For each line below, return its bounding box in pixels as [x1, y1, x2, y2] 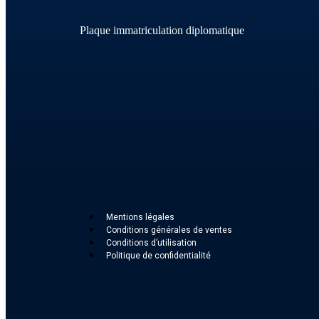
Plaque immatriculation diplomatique [80, 24, 244, 36]
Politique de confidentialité [106, 250, 211, 261]
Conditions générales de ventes [106, 224, 232, 235]
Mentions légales [106, 211, 174, 222]
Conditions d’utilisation [106, 237, 197, 248]
